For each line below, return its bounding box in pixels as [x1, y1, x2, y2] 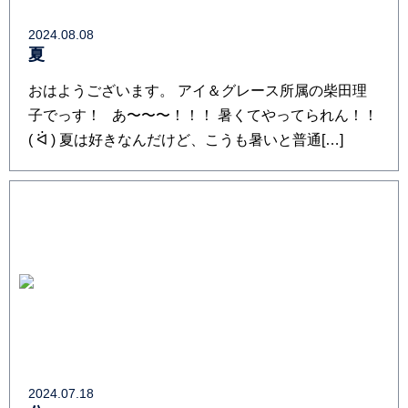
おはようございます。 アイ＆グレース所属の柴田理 [28, 83, 367, 98]
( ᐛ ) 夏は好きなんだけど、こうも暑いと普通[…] [28, 132, 343, 148]
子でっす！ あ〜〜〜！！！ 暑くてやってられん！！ [28, 107, 378, 123]
